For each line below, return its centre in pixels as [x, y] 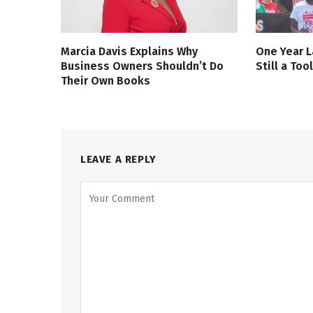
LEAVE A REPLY [118, 159]
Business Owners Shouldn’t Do [142, 66]
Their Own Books [105, 80]
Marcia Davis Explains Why [129, 51]
